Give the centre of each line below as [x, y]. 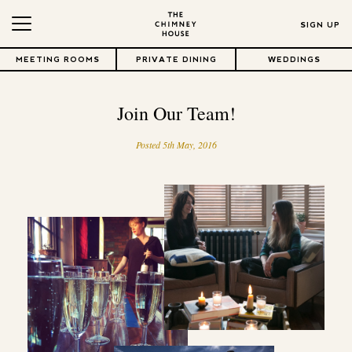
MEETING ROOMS [58, 59]
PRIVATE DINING [176, 59]
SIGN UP [320, 25]
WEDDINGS [294, 59]
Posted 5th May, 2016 [176, 145]
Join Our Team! [176, 113]
